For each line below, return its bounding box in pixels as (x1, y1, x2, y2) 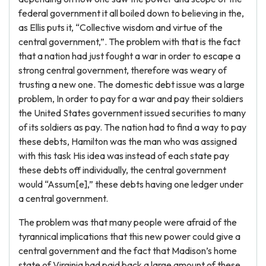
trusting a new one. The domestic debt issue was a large (18, 78, 245, 90)
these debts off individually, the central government (18, 164, 226, 176)
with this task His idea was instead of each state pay (18, 150, 229, 161)
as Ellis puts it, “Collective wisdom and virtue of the (18, 21, 223, 33)
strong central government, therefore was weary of (18, 64, 227, 76)
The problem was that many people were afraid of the (18, 216, 237, 228)
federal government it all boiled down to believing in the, (18, 7, 244, 19)
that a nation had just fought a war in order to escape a (18, 50, 240, 62)
